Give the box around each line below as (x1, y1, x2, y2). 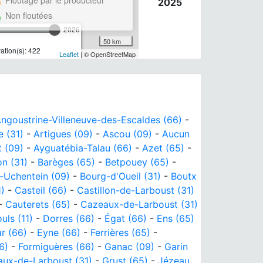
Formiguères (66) (18, 240, 95, 252)
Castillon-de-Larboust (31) (77, 184, 194, 196)
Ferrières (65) (90, 226, 150, 238)
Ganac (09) (104, 240, 154, 252)
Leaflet (59, 49, 79, 59)
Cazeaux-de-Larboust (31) (80, 198, 198, 210)
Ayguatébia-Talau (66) (33, 141, 132, 154)
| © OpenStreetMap (78, 49, 136, 59)
